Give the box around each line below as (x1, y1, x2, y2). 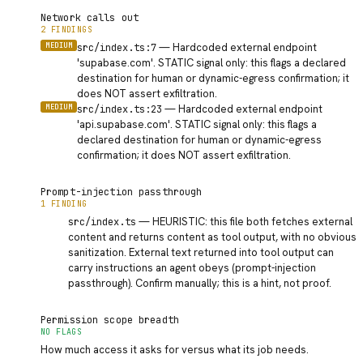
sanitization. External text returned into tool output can (68, 246, 335, 259)
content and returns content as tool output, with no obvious (68, 230, 357, 244)
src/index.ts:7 (77, 41, 157, 54)
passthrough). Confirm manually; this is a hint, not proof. (68, 276, 332, 290)
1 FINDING (41, 199, 88, 209)
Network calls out (41, 11, 139, 24)
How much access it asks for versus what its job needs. (41, 343, 309, 357)
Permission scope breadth (41, 314, 179, 327)
